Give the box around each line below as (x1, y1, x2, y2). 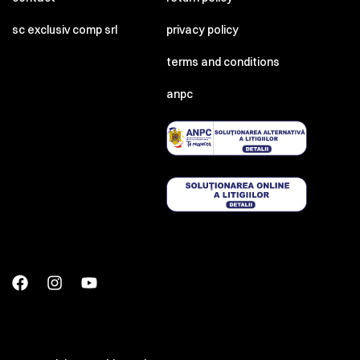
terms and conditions (166, 55, 280, 70)
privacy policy (166, 22, 239, 38)
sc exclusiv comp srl (12, 22, 117, 38)
